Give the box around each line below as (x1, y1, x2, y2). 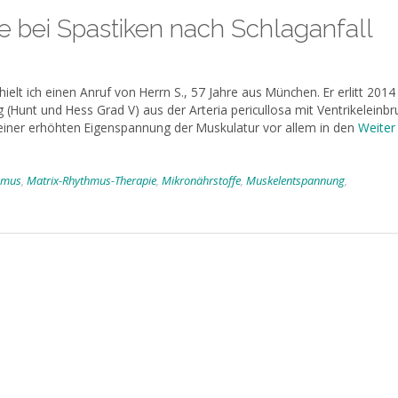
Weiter (358, 118, 395, 136)
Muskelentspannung (246, 172, 345, 189)
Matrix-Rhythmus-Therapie (27, 172, 156, 189)
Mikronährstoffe (162, 172, 241, 189)
